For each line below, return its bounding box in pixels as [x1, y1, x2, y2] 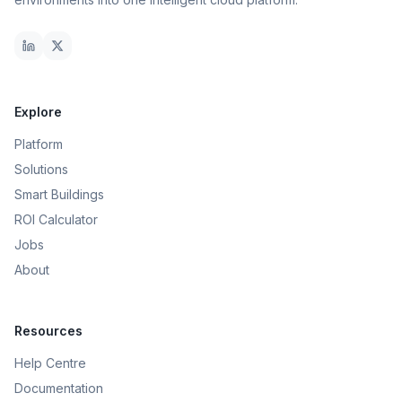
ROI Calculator [14, 212, 98, 227]
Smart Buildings [14, 187, 104, 202]
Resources [14, 323, 83, 338]
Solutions [14, 162, 68, 177]
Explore [14, 104, 62, 119]
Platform [14, 136, 63, 152]
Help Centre [14, 355, 86, 371]
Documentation [14, 380, 103, 396]
